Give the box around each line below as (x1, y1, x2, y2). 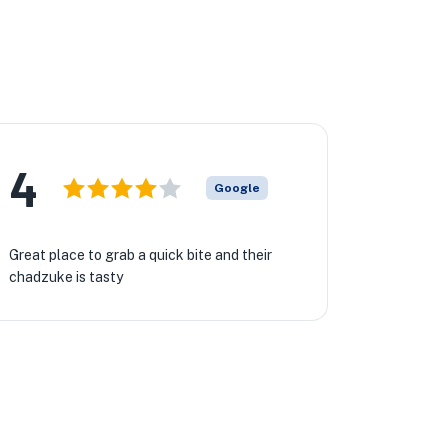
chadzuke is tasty (8, 269, 123, 285)
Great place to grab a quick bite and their (8, 247, 272, 263)
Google (213, 181, 260, 195)
